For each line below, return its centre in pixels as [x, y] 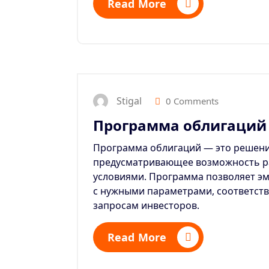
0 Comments [191, 101]
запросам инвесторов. [146, 205]
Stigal [129, 101]
